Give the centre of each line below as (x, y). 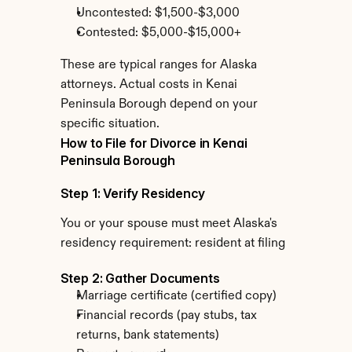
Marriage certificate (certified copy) (176, 296)
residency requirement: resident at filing (172, 244)
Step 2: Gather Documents (140, 278)
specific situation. (110, 124)
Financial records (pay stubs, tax (166, 316)
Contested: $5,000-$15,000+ (158, 33)
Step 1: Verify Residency (132, 193)
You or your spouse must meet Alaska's (169, 224)
